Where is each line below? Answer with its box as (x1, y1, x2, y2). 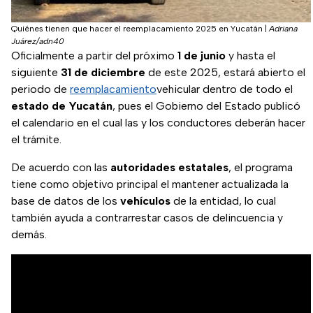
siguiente (11, 66, 61, 80)
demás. (11, 228, 47, 242)
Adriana (269, 24, 298, 34)
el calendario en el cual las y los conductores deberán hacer (11, 116, 305, 130)
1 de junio (177, 49, 226, 63)
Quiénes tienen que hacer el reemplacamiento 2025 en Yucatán (11, 24, 263, 34)
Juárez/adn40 (11, 36, 64, 47)
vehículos (120, 194, 170, 208)
